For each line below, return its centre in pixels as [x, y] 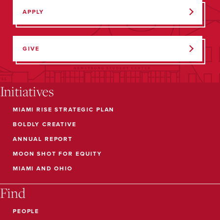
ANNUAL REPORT [43, 139]
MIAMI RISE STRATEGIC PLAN [64, 109]
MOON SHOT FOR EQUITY [57, 153]
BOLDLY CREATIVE [45, 124]
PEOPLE [26, 211]
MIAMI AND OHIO [43, 168]
